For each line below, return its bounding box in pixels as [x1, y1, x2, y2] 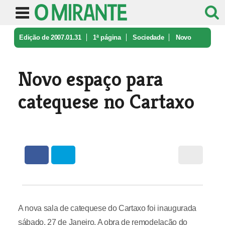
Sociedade [133, 34, 164, 41]
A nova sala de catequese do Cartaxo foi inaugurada [18, 204, 196, 212]
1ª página [93, 34, 121, 41]
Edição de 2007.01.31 [19, 34, 81, 41]
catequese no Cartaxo [18, 89, 194, 114]
